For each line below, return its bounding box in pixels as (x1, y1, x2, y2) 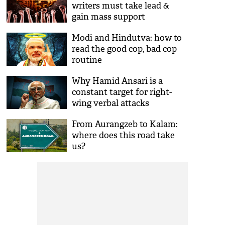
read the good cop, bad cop (72, 44, 177, 54)
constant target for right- (72, 87, 172, 97)
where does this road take (72, 130, 175, 141)
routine (72, 55, 102, 65)
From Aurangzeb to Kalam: (72, 119, 178, 130)
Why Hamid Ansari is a (72, 76, 163, 86)
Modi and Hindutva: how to (72, 33, 182, 43)
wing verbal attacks (72, 98, 150, 108)
